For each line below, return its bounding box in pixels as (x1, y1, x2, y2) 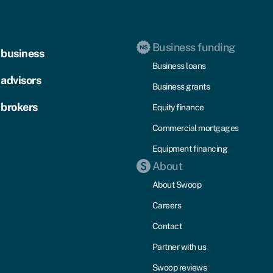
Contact (152, 221, 182, 231)
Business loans (152, 60, 206, 71)
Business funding (152, 40, 235, 54)
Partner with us (152, 241, 207, 252)
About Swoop (152, 179, 202, 190)
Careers (152, 200, 182, 210)
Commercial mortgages (152, 122, 239, 133)
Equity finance (152, 102, 204, 112)
